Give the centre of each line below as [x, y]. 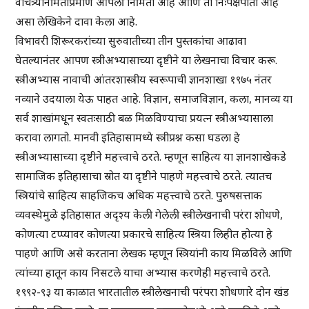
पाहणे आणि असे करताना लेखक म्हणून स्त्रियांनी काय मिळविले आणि [154, 253]
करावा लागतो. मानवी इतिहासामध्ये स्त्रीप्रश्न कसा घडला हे [128, 138]
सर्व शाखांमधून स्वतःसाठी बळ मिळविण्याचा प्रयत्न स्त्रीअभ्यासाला [144, 118]
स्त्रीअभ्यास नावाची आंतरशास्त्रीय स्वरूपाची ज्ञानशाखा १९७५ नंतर [144, 80]
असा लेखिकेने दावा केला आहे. [77, 22]
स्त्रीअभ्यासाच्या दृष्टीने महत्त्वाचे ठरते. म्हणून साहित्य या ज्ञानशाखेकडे [151, 157]
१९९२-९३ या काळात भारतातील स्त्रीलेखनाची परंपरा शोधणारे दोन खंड [152, 292]
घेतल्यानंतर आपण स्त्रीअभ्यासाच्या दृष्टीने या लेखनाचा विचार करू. [147, 60]
